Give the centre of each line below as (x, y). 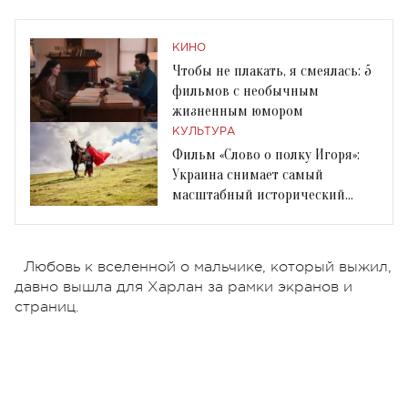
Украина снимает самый (248, 174)
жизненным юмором (238, 111)
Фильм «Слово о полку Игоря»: (266, 154)
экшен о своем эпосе (237, 214)
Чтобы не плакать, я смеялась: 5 (272, 71)
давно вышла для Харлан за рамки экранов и (184, 286)
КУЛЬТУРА (204, 131)
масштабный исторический (259, 194)
